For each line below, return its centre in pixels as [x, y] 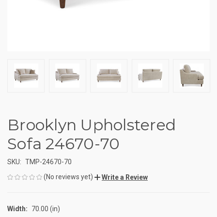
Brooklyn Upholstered [92, 124]
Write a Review [125, 177]
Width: [17, 209]
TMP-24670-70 [48, 162]
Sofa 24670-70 [64, 143]
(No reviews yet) [68, 177]
